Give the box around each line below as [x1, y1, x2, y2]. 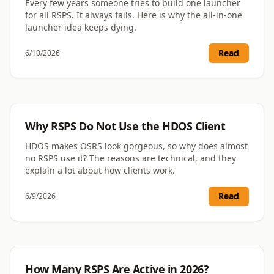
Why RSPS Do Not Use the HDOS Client [25, 119, 226, 133]
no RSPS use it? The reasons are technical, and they [25, 153, 236, 164]
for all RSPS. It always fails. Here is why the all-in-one [25, 10, 242, 21]
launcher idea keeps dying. [25, 22, 136, 33]
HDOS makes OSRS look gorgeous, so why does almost [25, 141, 248, 152]
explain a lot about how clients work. [25, 165, 175, 176]
